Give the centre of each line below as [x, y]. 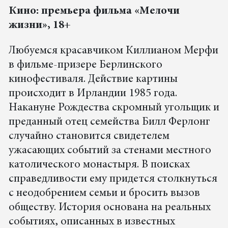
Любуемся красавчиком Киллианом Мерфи [113, 51]
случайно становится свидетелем [89, 137]
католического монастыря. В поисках [99, 165]
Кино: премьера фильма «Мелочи [94, 11]
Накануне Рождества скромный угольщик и [114, 108]
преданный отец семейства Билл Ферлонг [109, 122]
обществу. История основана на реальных [109, 208]
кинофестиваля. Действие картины [93, 80]
